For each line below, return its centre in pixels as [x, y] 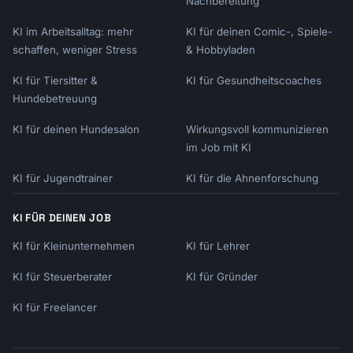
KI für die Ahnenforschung [252, 178]
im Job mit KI [219, 147]
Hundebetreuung [55, 98]
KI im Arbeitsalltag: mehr [73, 32]
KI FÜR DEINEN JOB [62, 218]
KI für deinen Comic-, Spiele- [259, 32]
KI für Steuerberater [62, 277]
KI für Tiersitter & [55, 80]
